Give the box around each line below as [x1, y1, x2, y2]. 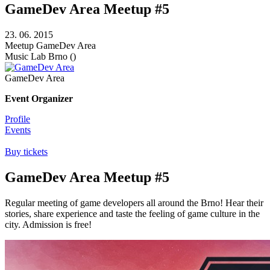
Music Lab [5, 51, 46, 62]
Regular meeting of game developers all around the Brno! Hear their [5, 198, 263, 209]
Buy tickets [5, 146, 48, 157]
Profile [5, 114, 30, 125]
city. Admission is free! [5, 219, 92, 230]
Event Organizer [5, 93, 73, 104]
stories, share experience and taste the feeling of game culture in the [5, 209, 260, 219]
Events [5, 125, 31, 136]
